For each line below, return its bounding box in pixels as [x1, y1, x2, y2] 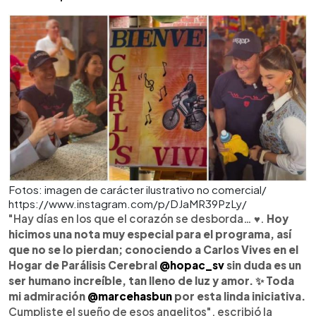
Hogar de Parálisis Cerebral [8, 257, 159, 272]
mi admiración [8, 288, 87, 303]
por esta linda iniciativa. [172, 288, 305, 303]
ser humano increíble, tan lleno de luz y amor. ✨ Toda [8, 273, 294, 287]
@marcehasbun [87, 288, 172, 303]
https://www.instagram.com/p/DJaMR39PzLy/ [8, 196, 247, 210]
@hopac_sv [159, 257, 224, 272]
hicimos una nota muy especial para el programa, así [8, 226, 291, 241]
